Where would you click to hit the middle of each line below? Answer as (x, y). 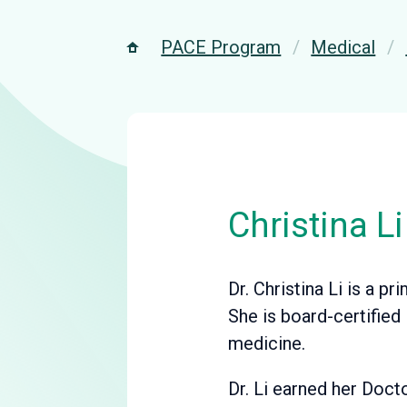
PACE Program (221, 47)
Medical (343, 47)
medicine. (266, 343)
